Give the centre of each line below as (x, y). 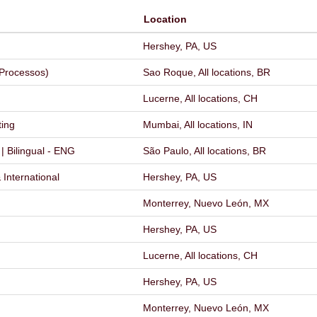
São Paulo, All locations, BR (204, 151)
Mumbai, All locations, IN (198, 125)
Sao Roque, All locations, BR (207, 72)
